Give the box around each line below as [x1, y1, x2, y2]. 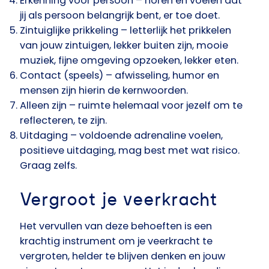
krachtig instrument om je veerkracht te [20, 234, 213, 249]
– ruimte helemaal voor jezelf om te [67, 98, 243, 113]
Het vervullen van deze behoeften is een [20, 219, 212, 234]
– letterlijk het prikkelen [118, 23, 231, 38]
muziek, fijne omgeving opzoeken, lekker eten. [20, 53, 238, 68]
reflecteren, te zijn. [20, 113, 107, 128]
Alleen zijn [20, 98, 67, 113]
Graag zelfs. [20, 159, 77, 173]
